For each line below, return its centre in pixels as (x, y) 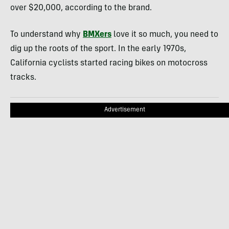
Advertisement (125, 110)
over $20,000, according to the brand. (81, 8)
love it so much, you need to (165, 35)
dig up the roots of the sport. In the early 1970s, (98, 49)
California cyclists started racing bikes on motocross (109, 64)
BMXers (97, 35)
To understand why (47, 35)
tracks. (23, 78)
